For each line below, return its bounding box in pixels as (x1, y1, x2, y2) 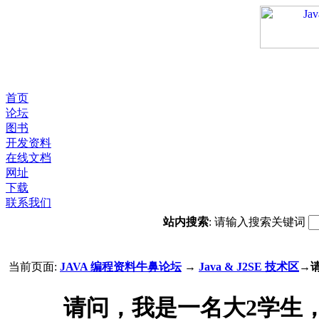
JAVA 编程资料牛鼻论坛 (60, 261, 182, 273)
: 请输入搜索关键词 (208, 216, 308, 228)
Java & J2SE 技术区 (199, 261, 299, 273)
